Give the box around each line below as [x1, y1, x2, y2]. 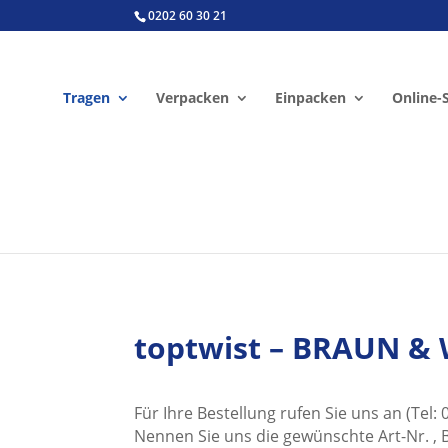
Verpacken [155, 88, 229, 107]
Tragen [62, 88, 110, 107]
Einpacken [274, 88, 346, 107]
